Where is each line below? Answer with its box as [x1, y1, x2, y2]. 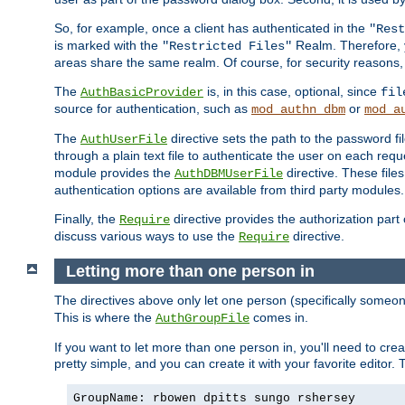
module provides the [54, 165, 174, 180]
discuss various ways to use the [54, 228, 239, 243]
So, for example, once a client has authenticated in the [54, 20, 369, 35]
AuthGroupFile [155, 311, 250, 326]
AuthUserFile [80, 131, 167, 146]
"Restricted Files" [162, 38, 292, 53]
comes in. [250, 310, 308, 325]
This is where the [54, 310, 155, 325]
